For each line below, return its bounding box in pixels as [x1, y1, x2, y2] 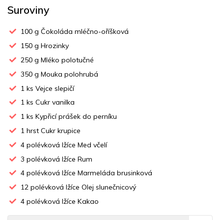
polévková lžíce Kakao [25, 196, 99, 206]
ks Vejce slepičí [25, 83, 75, 93]
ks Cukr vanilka [25, 98, 75, 107]
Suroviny [7, 3, 49, 17]
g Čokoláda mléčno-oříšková [32, 27, 129, 36]
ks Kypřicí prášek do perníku [25, 112, 117, 121]
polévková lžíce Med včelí [25, 140, 108, 149]
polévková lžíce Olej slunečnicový [28, 183, 137, 192]
